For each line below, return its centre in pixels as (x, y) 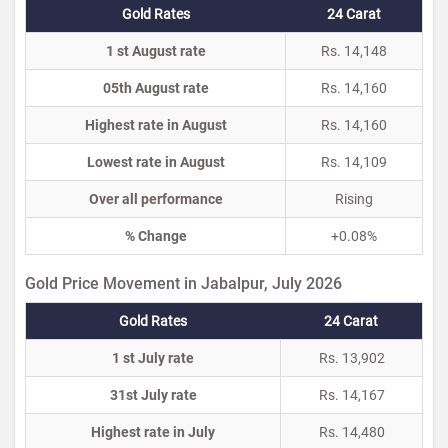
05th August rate (155, 88)
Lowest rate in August (155, 162)
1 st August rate (155, 51)
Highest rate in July (153, 432)
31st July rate (153, 395)
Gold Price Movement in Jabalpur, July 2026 (183, 283)
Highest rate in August (155, 125)
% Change (155, 236)
